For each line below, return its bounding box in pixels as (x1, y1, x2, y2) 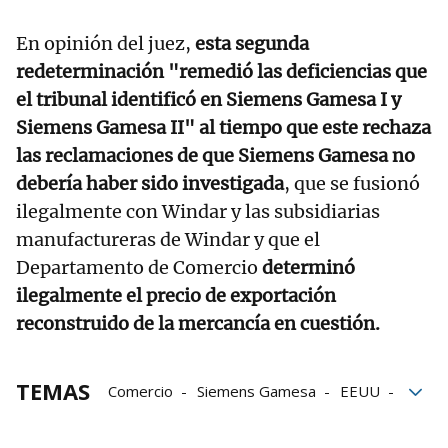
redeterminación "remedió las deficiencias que (16, 60, 427, 84)
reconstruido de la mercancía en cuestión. (16, 312, 380, 336)
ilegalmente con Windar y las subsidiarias (16, 200, 380, 224)
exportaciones (252, 409, 351, 430)
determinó (258, 256, 355, 280)
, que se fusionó (284, 172, 420, 196)
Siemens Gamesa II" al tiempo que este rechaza (16, 116, 431, 140)
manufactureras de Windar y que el (16, 228, 320, 252)
